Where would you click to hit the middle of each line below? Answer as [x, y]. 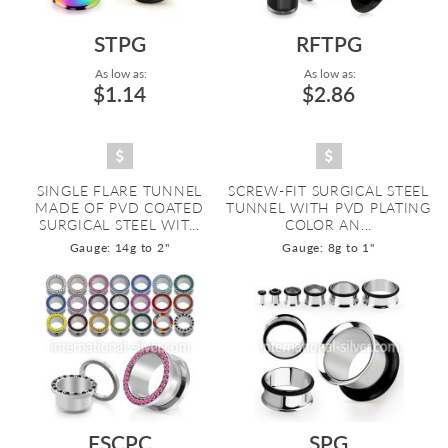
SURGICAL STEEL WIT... [119, 224]
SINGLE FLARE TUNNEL [119, 190]
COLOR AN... [328, 224]
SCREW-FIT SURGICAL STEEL [328, 190]
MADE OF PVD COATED [119, 207]
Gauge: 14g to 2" [119, 247]
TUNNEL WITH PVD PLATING [328, 207]
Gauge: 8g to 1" [328, 247]
